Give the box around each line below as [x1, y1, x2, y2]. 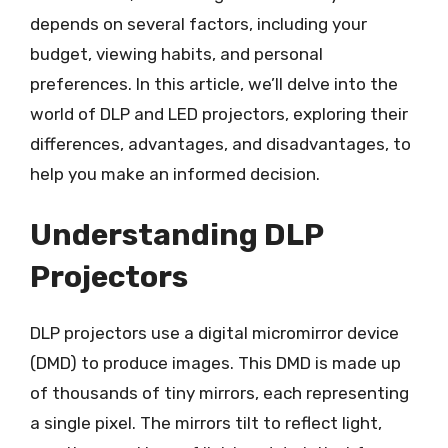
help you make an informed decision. [30, 163, 320, 184]
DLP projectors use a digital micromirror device [30, 323, 399, 343]
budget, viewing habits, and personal [30, 43, 323, 64]
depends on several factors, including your [30, 13, 367, 34]
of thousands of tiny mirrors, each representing [30, 383, 409, 403]
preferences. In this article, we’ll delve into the [30, 73, 398, 94]
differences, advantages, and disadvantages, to [30, 133, 411, 154]
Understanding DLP [30, 217, 323, 253]
